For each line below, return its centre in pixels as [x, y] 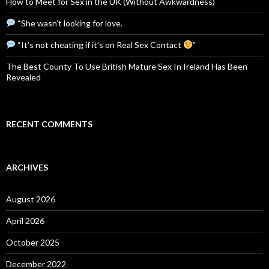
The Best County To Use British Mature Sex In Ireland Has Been [127, 66]
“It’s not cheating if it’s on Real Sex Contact [99, 44]
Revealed [23, 77]
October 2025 [33, 242]
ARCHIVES [27, 167]
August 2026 [31, 199]
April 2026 [25, 220]
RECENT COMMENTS [49, 124]
